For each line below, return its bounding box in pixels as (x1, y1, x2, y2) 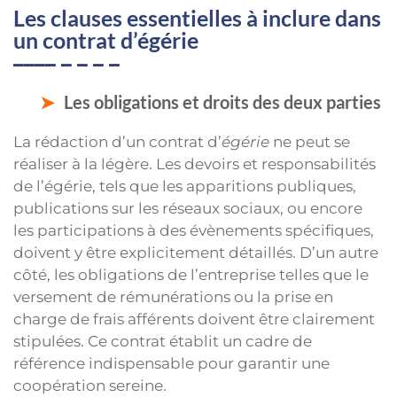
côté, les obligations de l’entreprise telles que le (13, 266, 369, 284)
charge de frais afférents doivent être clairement (13, 310, 375, 329)
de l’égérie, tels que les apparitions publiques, (13, 177, 356, 196)
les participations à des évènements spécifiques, (13, 222, 374, 240)
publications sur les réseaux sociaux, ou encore (13, 199, 362, 218)
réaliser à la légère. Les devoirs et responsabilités (13, 155, 376, 174)
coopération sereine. (13, 377, 167, 395)
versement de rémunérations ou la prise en (13, 288, 333, 307)
